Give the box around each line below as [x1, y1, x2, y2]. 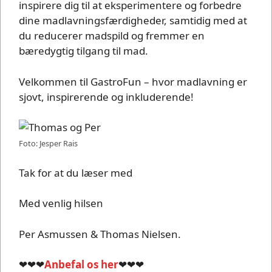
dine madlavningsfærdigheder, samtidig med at [19, 13, 247, 28]
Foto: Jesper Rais [19, 138, 78, 149]
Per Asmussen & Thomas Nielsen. [19, 226, 181, 241]
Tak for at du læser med [19, 165, 132, 180]
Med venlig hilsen [19, 196, 103, 211]
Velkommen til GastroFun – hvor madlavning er [19, 74, 247, 89]
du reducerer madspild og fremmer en [19, 29, 205, 43]
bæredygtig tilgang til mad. [19, 44, 148, 58]
